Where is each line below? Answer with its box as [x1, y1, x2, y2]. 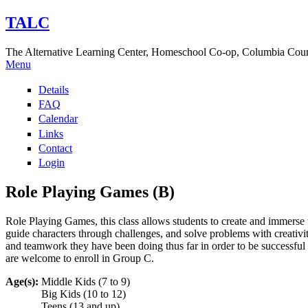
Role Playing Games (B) [5, 182, 175, 201]
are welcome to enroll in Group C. [5, 252, 154, 264]
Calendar [38, 113, 78, 125]
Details [38, 84, 69, 96]
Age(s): [5, 275, 41, 287]
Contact [38, 142, 72, 154]
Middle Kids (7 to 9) [41, 275, 130, 287]
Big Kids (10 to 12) [41, 287, 126, 300]
